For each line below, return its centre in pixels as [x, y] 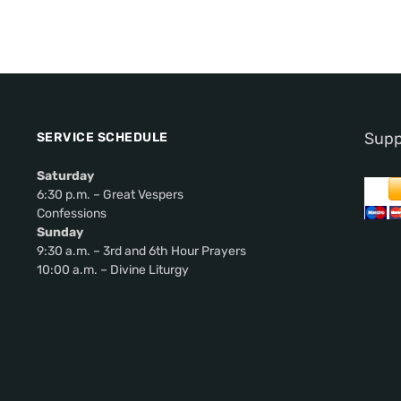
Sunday [60, 232]
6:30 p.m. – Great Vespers [110, 194]
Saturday [65, 175]
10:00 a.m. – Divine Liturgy [112, 269]
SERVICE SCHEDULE [102, 137]
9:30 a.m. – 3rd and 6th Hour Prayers [141, 251]
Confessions [71, 213]
